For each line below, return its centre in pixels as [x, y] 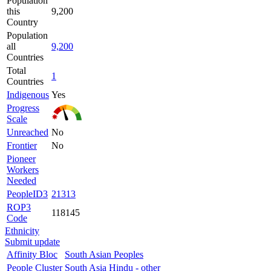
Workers [23, 169]
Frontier [22, 145]
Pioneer [21, 158]
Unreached [28, 132]
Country [22, 22]
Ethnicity [22, 230]
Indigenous [28, 94]
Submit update [32, 241]
